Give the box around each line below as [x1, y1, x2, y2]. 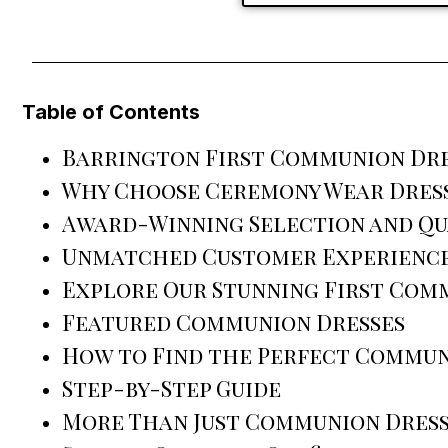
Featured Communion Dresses [62, 307, 405, 338]
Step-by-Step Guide [62, 373, 281, 404]
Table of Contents [22, 100, 200, 124]
